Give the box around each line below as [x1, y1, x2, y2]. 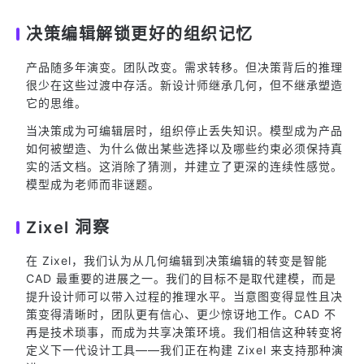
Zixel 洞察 [26, 218, 110, 237]
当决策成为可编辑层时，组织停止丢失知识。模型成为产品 [26, 123, 343, 137]
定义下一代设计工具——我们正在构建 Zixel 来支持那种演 [26, 343, 344, 357]
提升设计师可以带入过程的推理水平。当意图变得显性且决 [26, 289, 343, 303]
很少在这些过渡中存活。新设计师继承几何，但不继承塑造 [26, 78, 343, 92]
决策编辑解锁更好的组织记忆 [26, 24, 253, 44]
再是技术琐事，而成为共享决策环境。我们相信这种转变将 [26, 325, 343, 339]
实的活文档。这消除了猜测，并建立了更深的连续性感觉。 [26, 159, 343, 173]
